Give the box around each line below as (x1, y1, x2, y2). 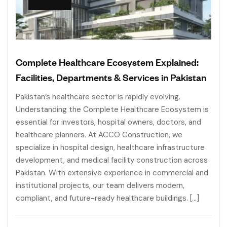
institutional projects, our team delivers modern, (16, 180, 184, 191)
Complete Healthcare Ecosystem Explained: (16, 55, 199, 69)
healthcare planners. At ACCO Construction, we (16, 130, 182, 140)
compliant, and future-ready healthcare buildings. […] (16, 193, 199, 204)
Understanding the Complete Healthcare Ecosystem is (16, 104, 209, 115)
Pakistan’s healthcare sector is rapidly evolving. (16, 92, 180, 102)
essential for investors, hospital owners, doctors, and (16, 117, 201, 128)
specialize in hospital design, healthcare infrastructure (16, 142, 205, 153)
